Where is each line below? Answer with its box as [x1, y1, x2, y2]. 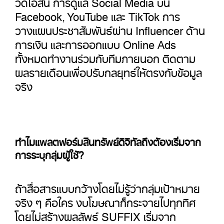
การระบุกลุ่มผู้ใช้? [15, 144, 84, 162]
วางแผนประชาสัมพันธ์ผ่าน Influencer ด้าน [15, 18, 205, 38]
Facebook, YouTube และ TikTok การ [15, 4, 180, 24]
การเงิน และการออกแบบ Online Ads [15, 32, 176, 52]
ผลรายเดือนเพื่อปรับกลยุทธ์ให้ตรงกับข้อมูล [15, 60, 202, 80]
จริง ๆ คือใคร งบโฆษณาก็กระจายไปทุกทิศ [15, 190, 195, 210]
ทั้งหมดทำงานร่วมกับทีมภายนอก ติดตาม [15, 46, 195, 66]
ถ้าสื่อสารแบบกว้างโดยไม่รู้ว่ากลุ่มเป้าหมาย [15, 176, 200, 196]
